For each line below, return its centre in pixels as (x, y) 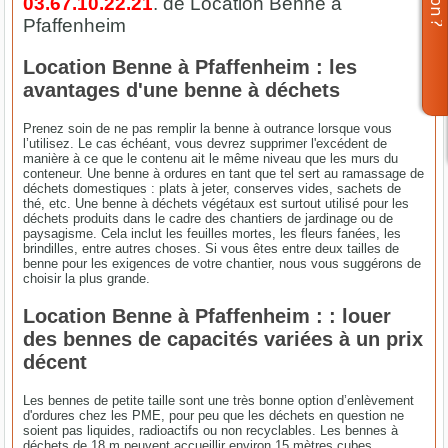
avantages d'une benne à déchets (182, 89)
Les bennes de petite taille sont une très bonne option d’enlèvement (219, 400)
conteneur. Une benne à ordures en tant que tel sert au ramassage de (224, 173)
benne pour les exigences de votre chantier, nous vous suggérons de (222, 263)
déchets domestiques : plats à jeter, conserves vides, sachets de (212, 188)
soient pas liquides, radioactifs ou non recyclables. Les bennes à (211, 430)
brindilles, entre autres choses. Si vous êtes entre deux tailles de (211, 248)
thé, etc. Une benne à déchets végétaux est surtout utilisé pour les (216, 203)
